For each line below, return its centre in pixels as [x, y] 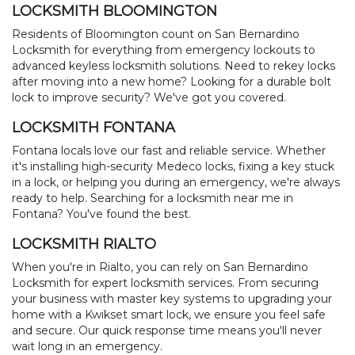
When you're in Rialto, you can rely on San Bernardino [160, 267]
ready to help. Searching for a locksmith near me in [153, 198]
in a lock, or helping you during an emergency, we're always [176, 183]
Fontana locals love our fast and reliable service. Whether [169, 151]
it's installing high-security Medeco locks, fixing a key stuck [173, 167]
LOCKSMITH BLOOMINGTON [115, 11]
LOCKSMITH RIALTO [84, 244]
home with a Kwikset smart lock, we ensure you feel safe [169, 315]
